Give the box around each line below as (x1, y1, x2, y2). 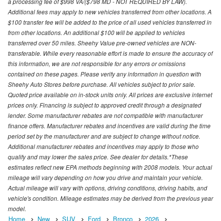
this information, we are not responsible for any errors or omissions (8, 59, 185, 68)
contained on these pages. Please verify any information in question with (8, 70, 201, 78)
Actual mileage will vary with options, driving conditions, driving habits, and (8, 184, 207, 192)
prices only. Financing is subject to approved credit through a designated (8, 101, 201, 110)
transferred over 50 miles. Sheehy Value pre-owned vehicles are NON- (8, 38, 196, 47)
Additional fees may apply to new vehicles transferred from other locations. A (8, 7, 212, 16)
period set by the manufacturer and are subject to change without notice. (8, 132, 200, 141)
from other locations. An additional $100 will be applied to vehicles (8, 28, 185, 37)
